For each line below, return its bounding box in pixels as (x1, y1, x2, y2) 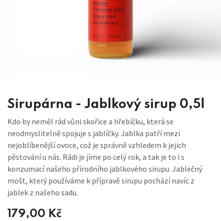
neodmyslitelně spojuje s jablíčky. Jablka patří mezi (7, 128, 180, 138)
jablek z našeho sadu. (7, 187, 78, 197)
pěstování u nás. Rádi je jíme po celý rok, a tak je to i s (7, 151, 184, 162)
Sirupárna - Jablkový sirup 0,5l (7, 98, 205, 111)
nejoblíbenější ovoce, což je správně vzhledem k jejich (7, 140, 186, 150)
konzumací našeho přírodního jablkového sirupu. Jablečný (7, 163, 202, 174)
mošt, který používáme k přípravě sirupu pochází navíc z (7, 175, 194, 185)
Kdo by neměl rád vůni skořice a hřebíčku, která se (7, 116, 174, 126)
